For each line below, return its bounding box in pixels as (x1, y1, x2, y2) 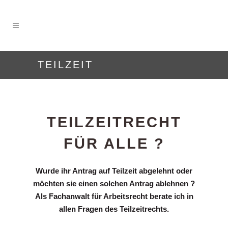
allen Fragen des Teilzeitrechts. (59, 205, 169, 213)
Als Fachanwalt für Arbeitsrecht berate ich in (35, 192, 193, 201)
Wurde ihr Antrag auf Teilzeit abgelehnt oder (36, 166, 192, 175)
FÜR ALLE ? (63, 135, 165, 152)
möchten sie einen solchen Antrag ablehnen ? (33, 179, 195, 188)
